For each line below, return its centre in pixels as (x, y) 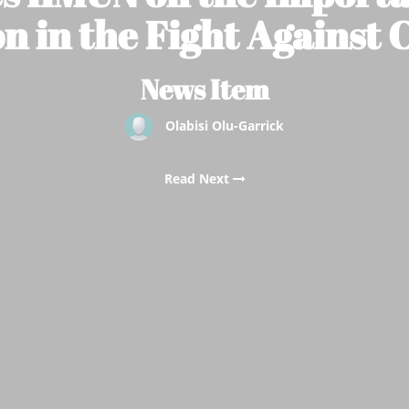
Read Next (198, 178)
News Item (204, 89)
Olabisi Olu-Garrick (225, 125)
